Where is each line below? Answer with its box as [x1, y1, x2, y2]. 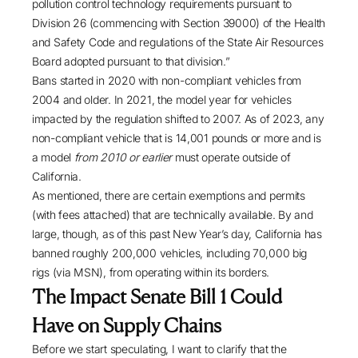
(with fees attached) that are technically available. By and [32, 208, 313, 222]
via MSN [56, 265, 100, 280]
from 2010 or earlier [74, 150, 173, 165]
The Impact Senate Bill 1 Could [32, 284, 282, 309]
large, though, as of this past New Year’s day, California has [32, 227, 322, 241]
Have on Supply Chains [32, 313, 221, 338]
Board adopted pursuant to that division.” [32, 54, 230, 69]
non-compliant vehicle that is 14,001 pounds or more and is [32, 131, 321, 145]
